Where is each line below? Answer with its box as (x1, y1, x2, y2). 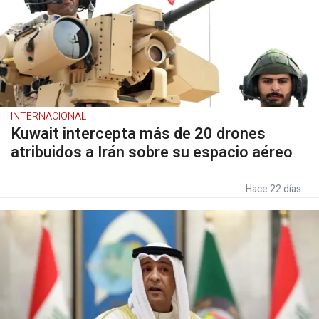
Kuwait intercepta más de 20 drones (11, 122, 266, 145)
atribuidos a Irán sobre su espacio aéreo (11, 141, 293, 164)
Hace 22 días (246, 182, 301, 197)
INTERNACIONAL (11, 109, 86, 124)
